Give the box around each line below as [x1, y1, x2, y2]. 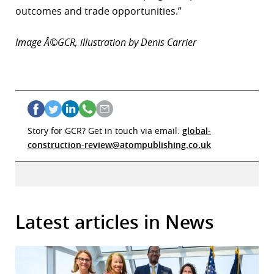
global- [182, 125, 211, 137]
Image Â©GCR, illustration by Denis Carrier [15, 35, 196, 50]
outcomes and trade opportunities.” [15, 4, 182, 18]
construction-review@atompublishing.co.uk [28, 139, 211, 151]
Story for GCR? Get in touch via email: [28, 125, 182, 137]
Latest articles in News [15, 210, 214, 235]
